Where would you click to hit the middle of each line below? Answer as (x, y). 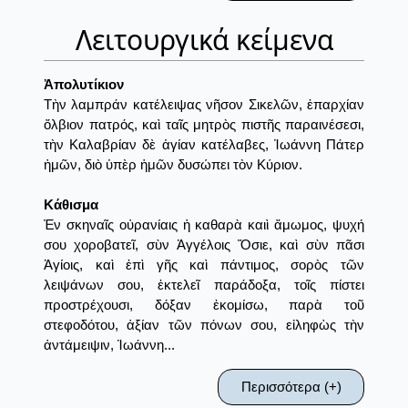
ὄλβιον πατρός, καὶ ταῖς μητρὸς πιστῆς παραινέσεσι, (204, 125)
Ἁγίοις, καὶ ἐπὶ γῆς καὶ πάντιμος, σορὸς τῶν (204, 265)
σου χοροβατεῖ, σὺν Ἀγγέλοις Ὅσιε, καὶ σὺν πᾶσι (204, 245)
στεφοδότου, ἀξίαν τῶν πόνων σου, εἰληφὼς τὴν (204, 325)
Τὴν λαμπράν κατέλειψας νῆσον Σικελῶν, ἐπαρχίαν (204, 105)
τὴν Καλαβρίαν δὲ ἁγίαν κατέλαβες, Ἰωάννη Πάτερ (204, 145)
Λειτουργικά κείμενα (204, 40)
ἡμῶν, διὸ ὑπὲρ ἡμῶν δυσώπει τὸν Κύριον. (173, 165)
